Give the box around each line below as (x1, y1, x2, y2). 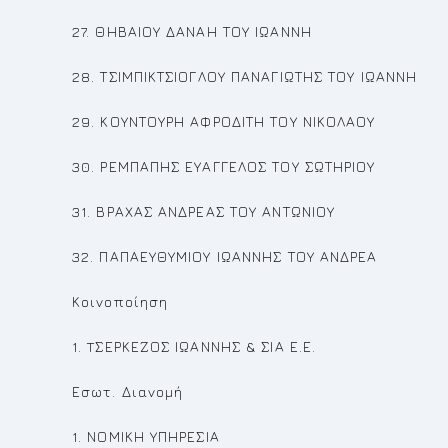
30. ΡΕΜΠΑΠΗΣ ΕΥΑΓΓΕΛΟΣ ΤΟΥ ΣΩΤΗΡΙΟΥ (72, 158, 376, 175)
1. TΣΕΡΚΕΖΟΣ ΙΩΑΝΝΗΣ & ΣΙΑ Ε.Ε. (72, 338, 317, 355)
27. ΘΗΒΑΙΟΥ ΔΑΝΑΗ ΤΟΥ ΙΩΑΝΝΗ (72, 23, 312, 40)
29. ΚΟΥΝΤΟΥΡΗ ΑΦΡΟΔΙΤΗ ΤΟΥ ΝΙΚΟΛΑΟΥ (72, 113, 376, 130)
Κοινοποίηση (72, 293, 169, 310)
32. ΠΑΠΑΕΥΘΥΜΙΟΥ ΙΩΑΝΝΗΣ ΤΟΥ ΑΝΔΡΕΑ (72, 248, 378, 265)
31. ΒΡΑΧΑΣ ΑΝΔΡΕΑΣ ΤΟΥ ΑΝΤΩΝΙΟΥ (72, 203, 336, 220)
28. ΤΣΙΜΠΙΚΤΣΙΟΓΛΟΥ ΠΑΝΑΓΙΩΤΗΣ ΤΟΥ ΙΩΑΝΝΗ (72, 68, 418, 85)
